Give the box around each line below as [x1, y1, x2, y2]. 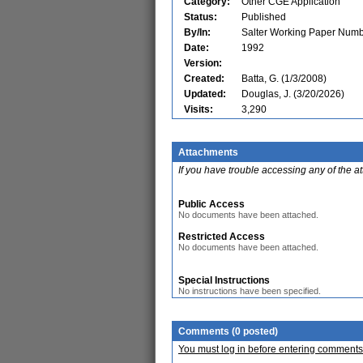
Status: [184, 11, 217, 23]
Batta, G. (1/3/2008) [241, 73, 327, 84]
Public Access [178, 199, 245, 210]
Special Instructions [178, 275, 270, 286]
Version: [184, 58, 222, 69]
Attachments [178, 147, 238, 158]
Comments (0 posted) [178, 326, 278, 337]
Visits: [184, 104, 213, 115]
